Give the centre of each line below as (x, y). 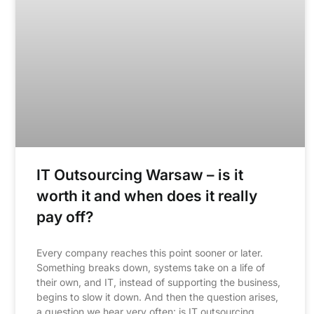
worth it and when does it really (147, 196)
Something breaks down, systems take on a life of (151, 268)
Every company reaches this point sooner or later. (150, 253)
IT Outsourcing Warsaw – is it (140, 175)
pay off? (65, 217)
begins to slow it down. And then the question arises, (157, 297)
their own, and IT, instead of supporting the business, (158, 282)
